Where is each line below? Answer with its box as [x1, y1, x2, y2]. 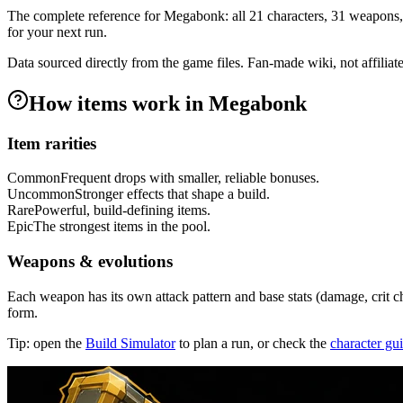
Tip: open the [7, 335, 82, 351]
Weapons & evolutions [7, 252, 173, 272]
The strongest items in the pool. [33, 219, 210, 235]
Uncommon [7, 186, 75, 202]
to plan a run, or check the [175, 335, 327, 351]
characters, [264, 7, 331, 23]
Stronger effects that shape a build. [75, 186, 270, 202]
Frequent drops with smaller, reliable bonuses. [60, 170, 319, 186]
